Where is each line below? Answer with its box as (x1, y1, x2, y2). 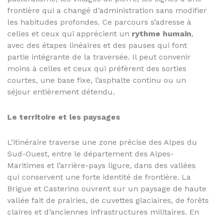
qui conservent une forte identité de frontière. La (7, 172, 191, 182)
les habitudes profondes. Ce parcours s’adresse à (7, 17, 191, 27)
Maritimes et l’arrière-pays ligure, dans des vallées (7, 161, 196, 170)
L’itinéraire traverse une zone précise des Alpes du (7, 138, 197, 147)
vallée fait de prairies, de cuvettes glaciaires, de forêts (7, 196, 209, 205)
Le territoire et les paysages (7, 112, 120, 122)
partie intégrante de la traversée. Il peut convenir (7, 52, 191, 62)
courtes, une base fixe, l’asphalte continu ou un (7, 76, 186, 85)
